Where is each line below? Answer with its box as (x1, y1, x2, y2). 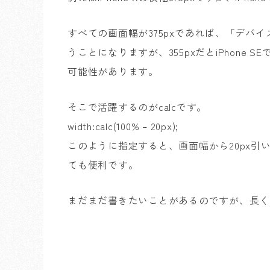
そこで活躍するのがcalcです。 (67, 99, 207, 114)
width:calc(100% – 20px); (67, 119, 178, 133)
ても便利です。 (67, 157, 139, 172)
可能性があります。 (67, 64, 159, 78)
